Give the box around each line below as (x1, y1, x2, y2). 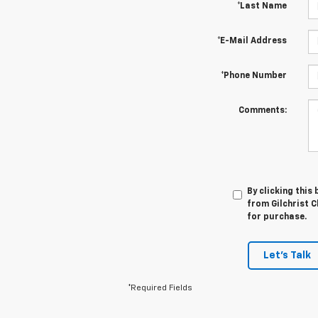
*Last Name (236, 2, 287, 11)
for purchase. (246, 213, 307, 222)
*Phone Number (220, 72, 287, 81)
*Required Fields (128, 284, 192, 293)
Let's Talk (263, 251, 311, 261)
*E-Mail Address (216, 37, 287, 46)
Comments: (238, 106, 287, 116)
